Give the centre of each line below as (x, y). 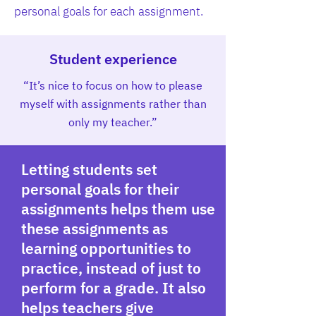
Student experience (113, 59)
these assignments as (95, 229)
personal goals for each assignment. (109, 11)
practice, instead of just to (111, 268)
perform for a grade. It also (114, 288)
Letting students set (89, 169)
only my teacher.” (113, 122)
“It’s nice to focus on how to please (113, 85)
